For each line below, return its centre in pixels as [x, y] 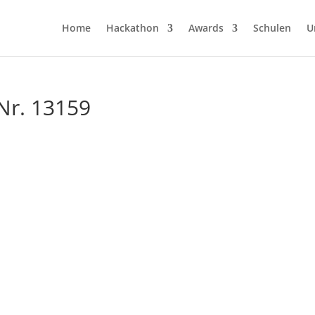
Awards [206, 28]
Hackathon [133, 28]
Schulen [272, 28]
